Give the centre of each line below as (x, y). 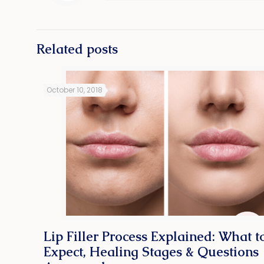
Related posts (77, 49)
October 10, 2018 (75, 90)
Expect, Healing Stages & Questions (151, 252)
